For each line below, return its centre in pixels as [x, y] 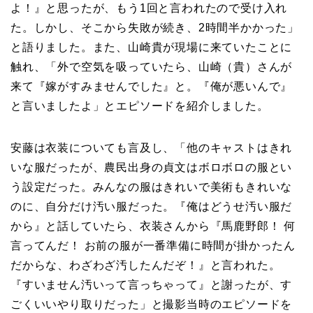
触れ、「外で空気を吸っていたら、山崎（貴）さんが [152, 66]
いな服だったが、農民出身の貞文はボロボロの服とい [152, 167]
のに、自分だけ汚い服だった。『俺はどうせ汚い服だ [152, 206]
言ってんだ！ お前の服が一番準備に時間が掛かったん [153, 245]
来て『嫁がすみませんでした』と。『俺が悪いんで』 [152, 86]
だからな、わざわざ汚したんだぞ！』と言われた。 [146, 265]
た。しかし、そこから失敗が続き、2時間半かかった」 [155, 27]
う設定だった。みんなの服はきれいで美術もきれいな [152, 187]
